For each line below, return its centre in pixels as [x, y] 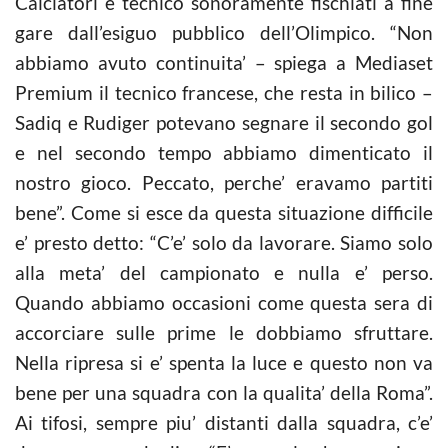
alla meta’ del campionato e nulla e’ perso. [224, 272]
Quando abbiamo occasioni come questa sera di [224, 302]
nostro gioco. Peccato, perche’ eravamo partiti [224, 182]
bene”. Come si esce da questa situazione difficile [224, 212]
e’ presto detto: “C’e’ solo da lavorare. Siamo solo [224, 242]
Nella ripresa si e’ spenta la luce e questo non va [224, 362]
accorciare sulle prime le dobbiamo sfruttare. [224, 332]
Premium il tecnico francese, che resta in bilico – [224, 92]
